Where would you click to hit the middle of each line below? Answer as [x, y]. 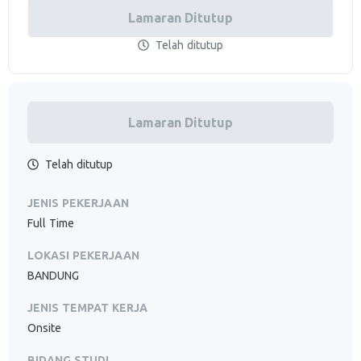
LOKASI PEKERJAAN [83, 255]
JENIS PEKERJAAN [78, 203]
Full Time [51, 223]
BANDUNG [53, 276]
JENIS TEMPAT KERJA [87, 308]
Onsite [44, 328]
